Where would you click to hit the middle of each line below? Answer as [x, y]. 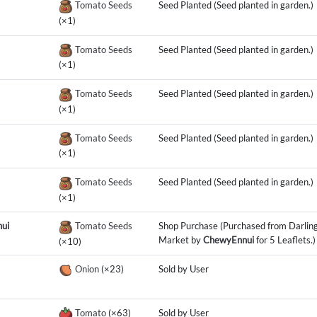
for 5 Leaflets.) [284, 240]
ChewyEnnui [228, 240]
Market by [180, 240]
